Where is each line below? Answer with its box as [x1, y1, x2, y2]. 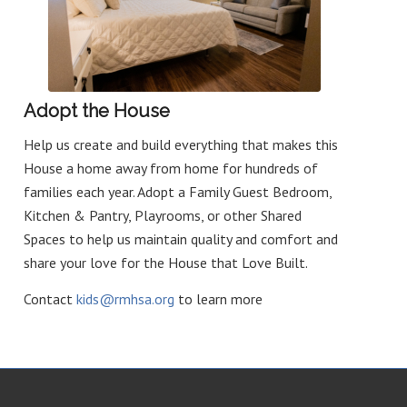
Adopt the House [24, 99, 171, 122]
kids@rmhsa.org [76, 289, 175, 308]
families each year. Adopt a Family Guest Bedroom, [24, 183, 333, 202]
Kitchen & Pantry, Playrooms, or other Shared [24, 206, 303, 225]
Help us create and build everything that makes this [24, 135, 339, 154]
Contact [24, 289, 77, 308]
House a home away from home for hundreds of [24, 159, 319, 178]
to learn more [174, 289, 263, 308]
